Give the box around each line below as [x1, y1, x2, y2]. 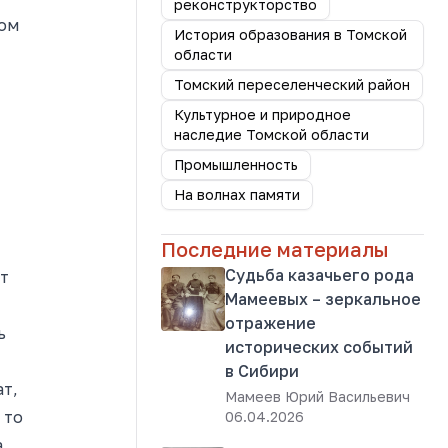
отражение [225, 313, 316, 333]
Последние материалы [161, 237, 389, 261]
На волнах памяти [174, 186, 300, 203]
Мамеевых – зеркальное [225, 289, 421, 309]
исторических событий [225, 337, 413, 357]
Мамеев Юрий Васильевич [225, 388, 410, 405]
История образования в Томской [174, 26, 407, 43]
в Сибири [225, 361, 299, 381]
